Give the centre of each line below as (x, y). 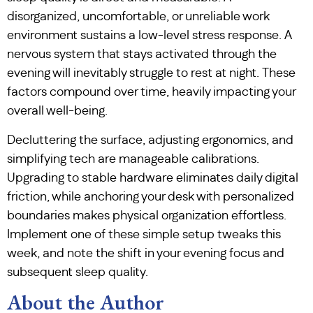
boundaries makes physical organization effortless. (147, 216)
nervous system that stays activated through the (142, 55)
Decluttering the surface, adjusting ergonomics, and (150, 140)
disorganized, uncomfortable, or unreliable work (138, 17)
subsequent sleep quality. (78, 272)
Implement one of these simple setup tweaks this (144, 234)
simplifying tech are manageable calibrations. (133, 159)
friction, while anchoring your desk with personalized (151, 197)
